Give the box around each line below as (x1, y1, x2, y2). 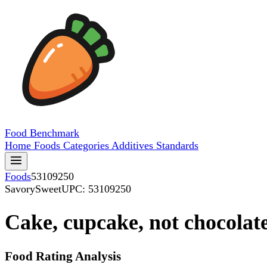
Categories (63, 139, 111, 151)
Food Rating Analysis (5, 249, 121, 264)
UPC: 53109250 (61, 183, 131, 195)
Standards (156, 139, 198, 151)
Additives (111, 139, 156, 151)
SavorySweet (5, 183, 61, 195)
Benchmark (30, 127, 79, 139)
